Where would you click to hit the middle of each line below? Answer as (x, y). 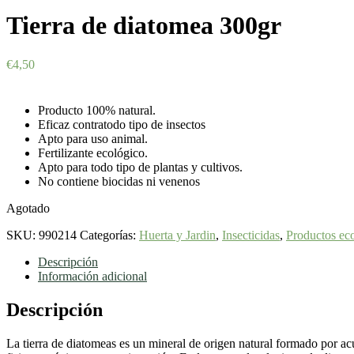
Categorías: (109, 235)
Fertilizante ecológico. (93, 153)
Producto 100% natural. (97, 110)
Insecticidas (251, 235)
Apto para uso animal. (93, 138)
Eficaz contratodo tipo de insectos (122, 124)
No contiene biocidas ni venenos (119, 181)
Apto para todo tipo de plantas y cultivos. (140, 167)
